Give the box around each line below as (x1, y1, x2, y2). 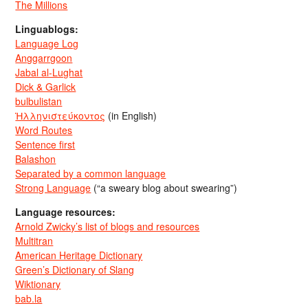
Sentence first (15, 137, 76, 151)
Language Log (15, 36, 79, 50)
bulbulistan (15, 94, 63, 108)
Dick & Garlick (15, 80, 76, 93)
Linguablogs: (15, 22, 79, 36)
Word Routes (15, 123, 73, 137)
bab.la (15, 291, 43, 305)
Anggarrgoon (15, 51, 73, 65)
